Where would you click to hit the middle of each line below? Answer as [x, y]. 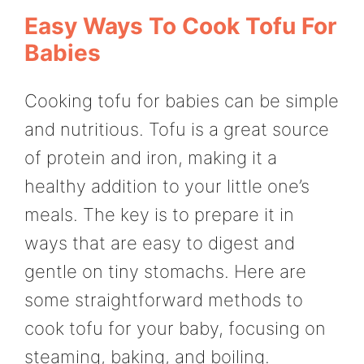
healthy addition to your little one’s [167, 186]
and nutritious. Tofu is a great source [177, 130]
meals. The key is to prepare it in [159, 215]
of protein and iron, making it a [151, 158]
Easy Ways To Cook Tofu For [180, 26]
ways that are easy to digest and [160, 243]
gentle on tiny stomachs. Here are [165, 272]
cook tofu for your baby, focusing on [175, 329]
